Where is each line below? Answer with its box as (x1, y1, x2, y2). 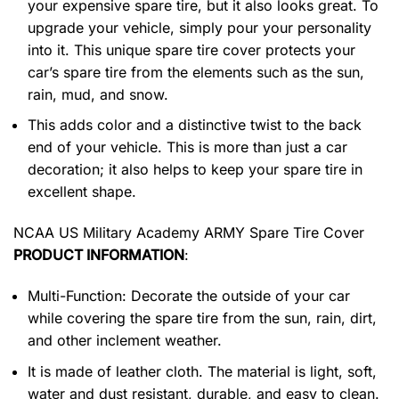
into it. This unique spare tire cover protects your (28, 40, 355, 59)
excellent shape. (28, 183, 136, 201)
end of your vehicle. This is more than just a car (28, 138, 347, 157)
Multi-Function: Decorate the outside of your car (28, 287, 350, 305)
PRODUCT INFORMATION (13, 246, 184, 265)
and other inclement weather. (28, 331, 222, 350)
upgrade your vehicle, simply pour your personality (28, 18, 371, 37)
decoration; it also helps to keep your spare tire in (28, 160, 362, 179)
